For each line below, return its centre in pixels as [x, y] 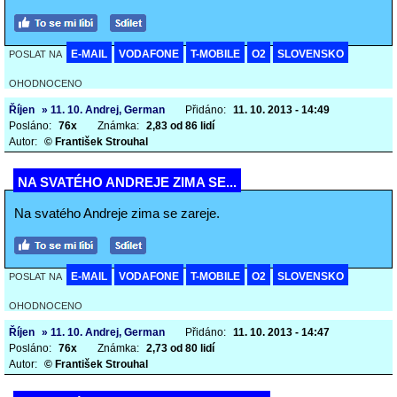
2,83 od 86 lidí [180, 126]
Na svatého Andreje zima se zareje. [117, 213]
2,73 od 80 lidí [180, 348]
